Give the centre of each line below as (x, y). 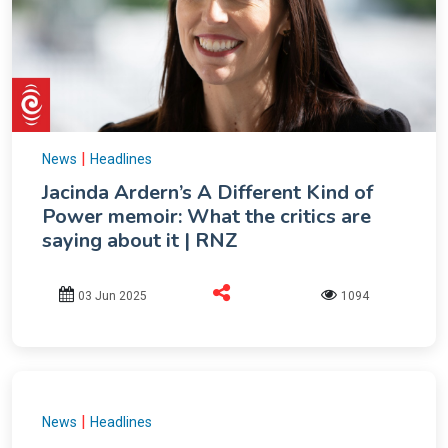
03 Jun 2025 (113, 295)
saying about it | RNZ (140, 241)
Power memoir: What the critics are (206, 217)
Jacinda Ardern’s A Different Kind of (207, 193)
